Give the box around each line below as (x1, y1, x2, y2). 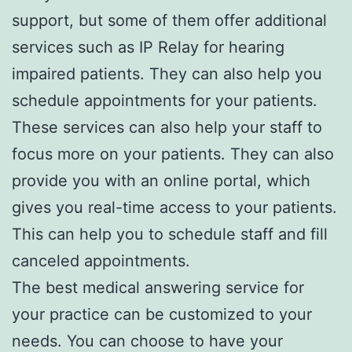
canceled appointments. (12, 251, 190, 270)
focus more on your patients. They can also (12, 144, 334, 163)
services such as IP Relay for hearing (12, 37, 284, 57)
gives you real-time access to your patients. (12, 197, 337, 217)
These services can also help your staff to (12, 117, 322, 137)
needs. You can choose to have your (12, 331, 283, 350)
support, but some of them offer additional (12, 10, 327, 30)
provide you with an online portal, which (12, 170, 310, 190)
